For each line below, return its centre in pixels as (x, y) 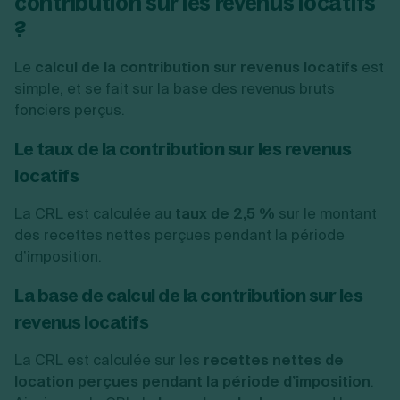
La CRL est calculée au (95, 214)
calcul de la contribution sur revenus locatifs (196, 67)
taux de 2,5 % (225, 214)
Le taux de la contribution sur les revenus (183, 149)
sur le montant (326, 214)
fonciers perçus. (70, 110)
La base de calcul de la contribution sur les (188, 295)
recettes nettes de (274, 360)
